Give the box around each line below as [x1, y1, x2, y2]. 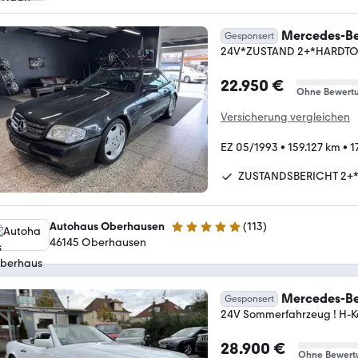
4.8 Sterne [170, 226, 221, 241]
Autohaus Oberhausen [50, 220, 165, 233]
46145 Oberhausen [50, 236, 146, 249]
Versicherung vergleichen [221, 109, 350, 124]
